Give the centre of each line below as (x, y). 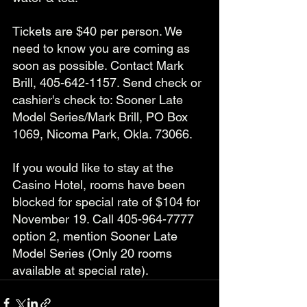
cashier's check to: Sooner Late (99, 100)
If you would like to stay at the (95, 168)
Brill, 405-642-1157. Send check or (109, 83)
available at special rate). (82, 271)
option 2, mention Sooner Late (97, 236)
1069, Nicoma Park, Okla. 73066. (102, 134)
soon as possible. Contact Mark (100, 66)
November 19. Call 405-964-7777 (105, 219)
